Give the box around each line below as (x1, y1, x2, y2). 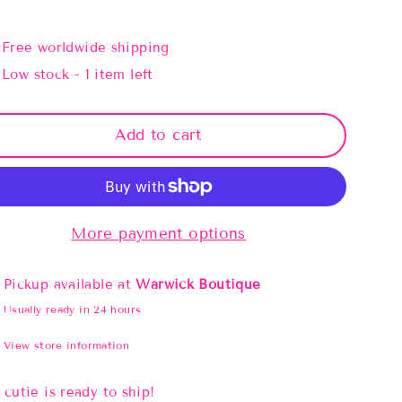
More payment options (71, 223, 246, 243)
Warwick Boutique (135, 275, 261, 293)
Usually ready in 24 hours (3, 301, 142, 316)
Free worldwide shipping (2, 39, 170, 56)
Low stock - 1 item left (2, 66, 153, 83)
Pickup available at (3, 275, 136, 293)
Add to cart (115, 125, 202, 144)
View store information (3, 337, 130, 352)
